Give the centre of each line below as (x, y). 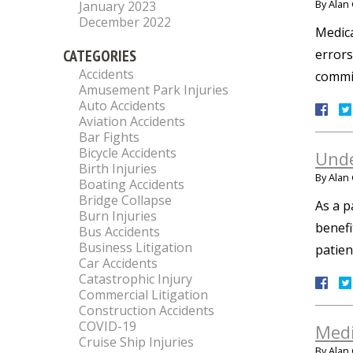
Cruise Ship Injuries (136, 342)
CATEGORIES (100, 56)
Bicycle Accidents (128, 153)
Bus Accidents (119, 232)
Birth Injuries (118, 169)
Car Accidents (118, 263)
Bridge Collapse (125, 200)
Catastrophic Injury (136, 279)
